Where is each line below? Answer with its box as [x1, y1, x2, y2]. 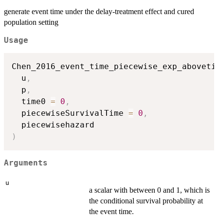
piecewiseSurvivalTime [12, 109, 128, 118]
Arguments [4, 158, 48, 167]
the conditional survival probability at [89, 197, 203, 205]
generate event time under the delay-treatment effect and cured [4, 7, 194, 16]
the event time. [89, 207, 134, 216]
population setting [4, 18, 58, 26]
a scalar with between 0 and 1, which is [89, 186, 210, 195]
